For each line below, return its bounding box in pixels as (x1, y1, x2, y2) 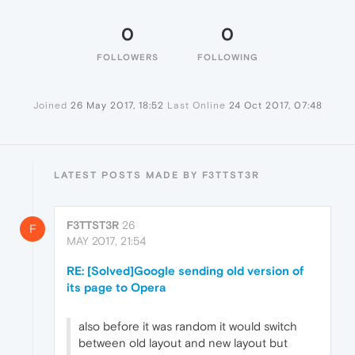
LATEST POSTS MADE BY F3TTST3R (54, 170, 260, 181)
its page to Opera (67, 281, 166, 295)
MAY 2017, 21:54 (67, 235, 146, 248)
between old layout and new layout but (78, 336, 288, 350)
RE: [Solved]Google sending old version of (67, 264, 303, 278)
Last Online (166, 100, 226, 112)
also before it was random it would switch (78, 319, 297, 334)
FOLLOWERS (97, 52, 158, 63)
